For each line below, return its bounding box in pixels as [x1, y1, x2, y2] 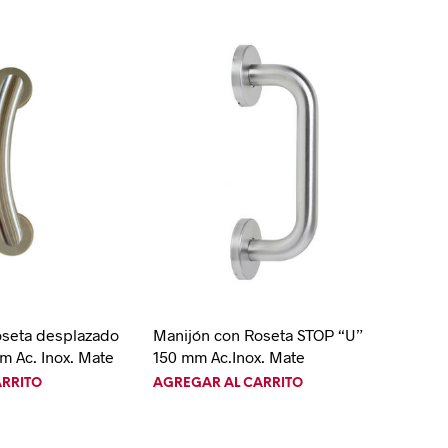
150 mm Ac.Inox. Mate [152, 347, 305, 367]
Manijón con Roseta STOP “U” [152, 325, 363, 345]
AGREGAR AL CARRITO [152, 377, 303, 391]
